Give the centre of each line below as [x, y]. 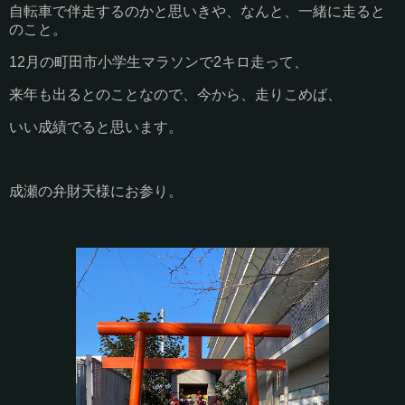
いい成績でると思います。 [96, 127]
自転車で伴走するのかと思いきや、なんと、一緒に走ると [197, 12]
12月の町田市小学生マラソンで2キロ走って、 [159, 62]
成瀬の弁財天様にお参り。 [96, 192]
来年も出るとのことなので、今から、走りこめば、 [175, 94]
